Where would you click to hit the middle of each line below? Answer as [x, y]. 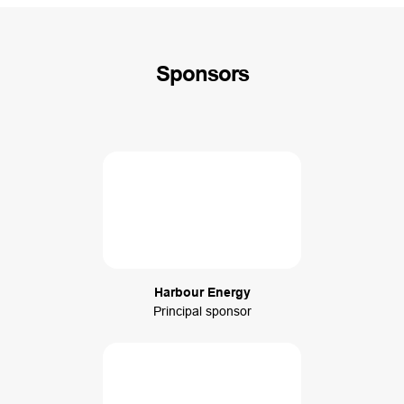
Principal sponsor [202, 311]
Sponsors [202, 73]
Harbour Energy [202, 292]
